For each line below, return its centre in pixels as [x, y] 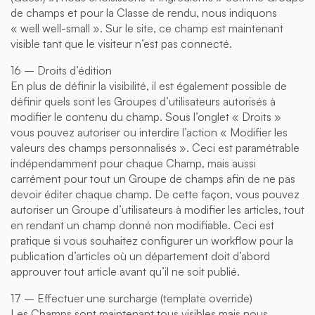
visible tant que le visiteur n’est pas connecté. [121, 43]
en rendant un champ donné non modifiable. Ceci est [142, 225]
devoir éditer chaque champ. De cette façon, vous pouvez [155, 194]
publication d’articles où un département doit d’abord [140, 256]
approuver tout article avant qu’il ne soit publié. [125, 271]
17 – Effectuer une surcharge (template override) [131, 298]
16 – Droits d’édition [61, 70]
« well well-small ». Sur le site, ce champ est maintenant [147, 28]
